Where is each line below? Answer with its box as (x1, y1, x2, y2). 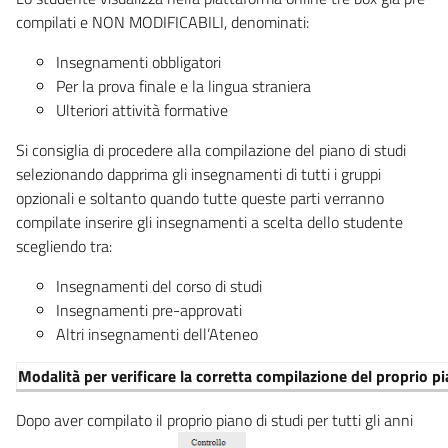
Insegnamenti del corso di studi (56, 273, 262, 298)
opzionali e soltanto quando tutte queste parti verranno (16, 185, 384, 210)
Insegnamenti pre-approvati (56, 297, 242, 322)
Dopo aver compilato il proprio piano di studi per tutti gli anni (16, 407, 413, 432)
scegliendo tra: (16, 233, 112, 258)
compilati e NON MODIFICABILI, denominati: (16, 9, 309, 34)
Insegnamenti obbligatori (56, 49, 221, 74)
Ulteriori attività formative (56, 97, 228, 122)
